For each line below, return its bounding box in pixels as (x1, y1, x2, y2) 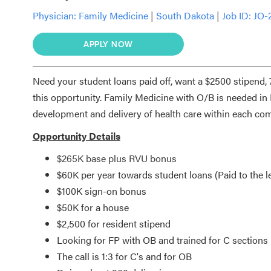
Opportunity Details (32, 128, 120, 143)
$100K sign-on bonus (56, 183, 146, 198)
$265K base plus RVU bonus (56, 151, 177, 165)
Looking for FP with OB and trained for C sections (56, 232, 268, 247)
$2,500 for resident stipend (56, 216, 175, 230)
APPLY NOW (83, 38, 133, 50)
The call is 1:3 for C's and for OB (56, 249, 192, 263)
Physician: (32, 8, 76, 22)
